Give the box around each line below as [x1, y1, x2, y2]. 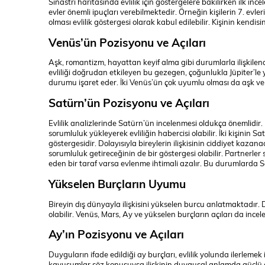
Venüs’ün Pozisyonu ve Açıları [49, 34, 206, 50]
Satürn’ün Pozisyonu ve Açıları [49, 95, 209, 111]
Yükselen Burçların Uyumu [49, 175, 186, 191]
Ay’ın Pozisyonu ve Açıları [49, 226, 184, 242]
